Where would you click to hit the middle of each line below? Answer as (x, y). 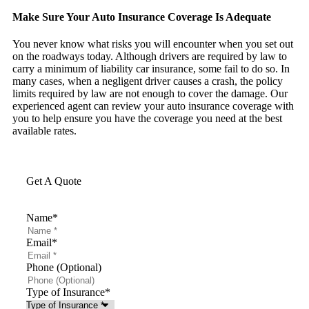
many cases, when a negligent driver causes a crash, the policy (148, 81)
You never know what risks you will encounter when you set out (153, 43)
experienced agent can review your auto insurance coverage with (153, 106)
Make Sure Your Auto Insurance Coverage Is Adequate (142, 17)
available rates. (44, 130)
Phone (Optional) (64, 267)
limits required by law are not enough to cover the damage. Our (150, 93)
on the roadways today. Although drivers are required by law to (150, 56)
